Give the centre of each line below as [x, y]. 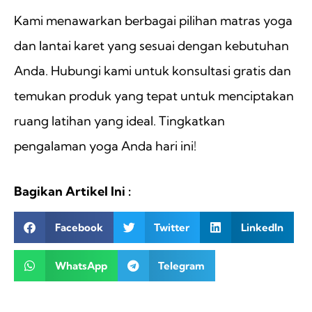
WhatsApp [81, 265]
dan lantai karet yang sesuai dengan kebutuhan [151, 46]
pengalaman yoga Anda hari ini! [105, 146]
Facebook [79, 227]
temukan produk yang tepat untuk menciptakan [154, 96]
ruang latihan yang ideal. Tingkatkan [119, 121]
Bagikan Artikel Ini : [72, 192]
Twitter [172, 227]
